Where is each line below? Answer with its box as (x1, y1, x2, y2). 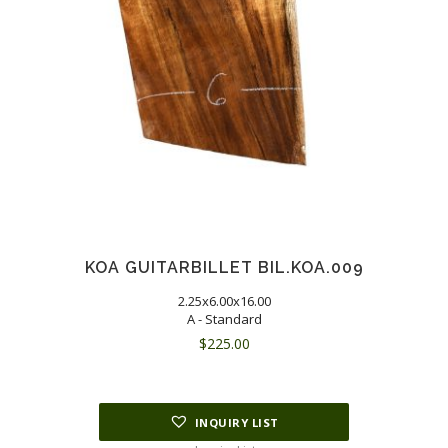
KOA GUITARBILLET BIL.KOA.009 (84, 257, 364, 277)
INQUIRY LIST (194, 415, 279, 431)
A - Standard (186, 309, 262, 328)
